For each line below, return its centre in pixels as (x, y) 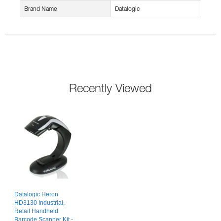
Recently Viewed (110, 88)
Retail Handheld (36, 211)
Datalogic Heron (36, 195)
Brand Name (40, 9)
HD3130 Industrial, (39, 203)
